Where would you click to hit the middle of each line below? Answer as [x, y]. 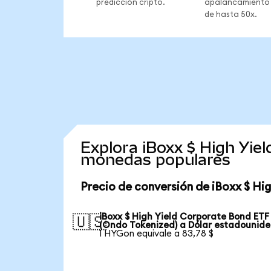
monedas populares [155, 160]
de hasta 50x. [230, 14]
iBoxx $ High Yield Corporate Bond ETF [184, 217]
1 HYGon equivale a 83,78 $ [157, 233]
